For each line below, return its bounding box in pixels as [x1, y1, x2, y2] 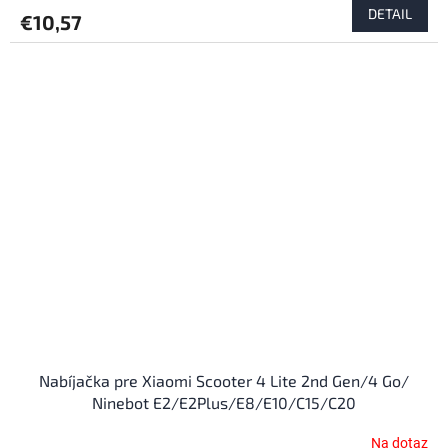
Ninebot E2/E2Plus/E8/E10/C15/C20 [92, 392, 356, 412]
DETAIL [368, 4, 412, 22]
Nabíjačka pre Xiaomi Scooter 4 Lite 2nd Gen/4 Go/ [39, 370, 409, 390]
